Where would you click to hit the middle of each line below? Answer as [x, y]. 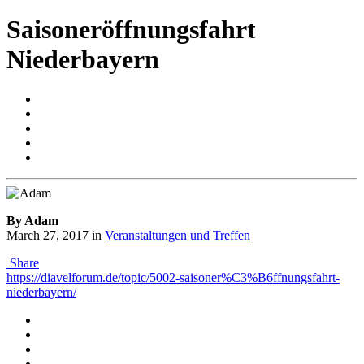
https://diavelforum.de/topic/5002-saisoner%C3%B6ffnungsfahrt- [173, 278]
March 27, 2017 [48, 236]
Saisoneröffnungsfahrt [131, 29]
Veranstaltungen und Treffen [178, 236]
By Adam [32, 221]
